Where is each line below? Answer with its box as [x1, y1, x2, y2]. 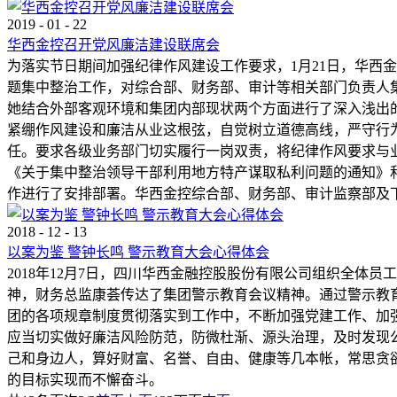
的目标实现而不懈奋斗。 [7, 372, 163, 387]
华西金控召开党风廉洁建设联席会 [7, 37, 220, 52]
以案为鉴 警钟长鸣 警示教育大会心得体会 [7, 245, 269, 260]
